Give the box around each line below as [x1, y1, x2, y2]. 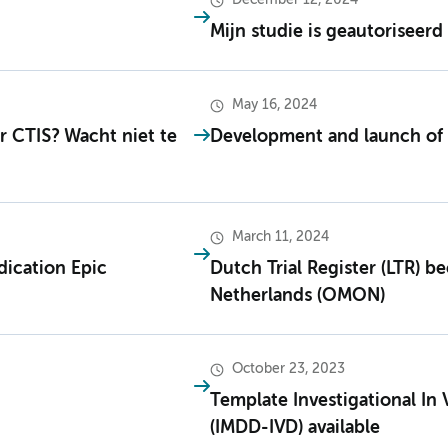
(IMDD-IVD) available [210, 419, 380, 438]
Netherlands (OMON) [210, 287, 385, 306]
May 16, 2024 [232, 98, 317, 113]
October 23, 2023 [232, 362, 345, 377]
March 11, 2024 [232, 230, 329, 245]
